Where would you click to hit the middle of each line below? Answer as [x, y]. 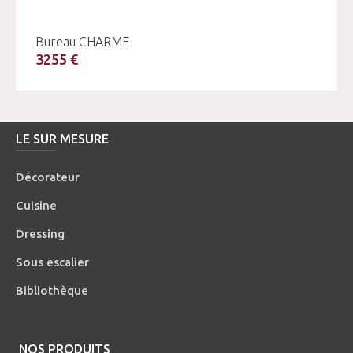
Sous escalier [53, 262]
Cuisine [37, 205]
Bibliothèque [52, 290]
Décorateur [48, 176]
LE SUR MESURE [63, 138]
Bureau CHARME [82, 41]
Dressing [41, 233]
